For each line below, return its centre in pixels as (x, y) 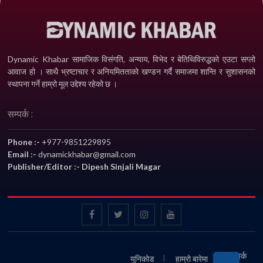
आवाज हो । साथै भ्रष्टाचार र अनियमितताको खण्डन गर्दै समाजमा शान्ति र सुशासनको (131, 72)
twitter (134, 214)
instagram (166, 214)
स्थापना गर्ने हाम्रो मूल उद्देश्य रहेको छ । (63, 84)
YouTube (192, 214)
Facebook (112, 214)
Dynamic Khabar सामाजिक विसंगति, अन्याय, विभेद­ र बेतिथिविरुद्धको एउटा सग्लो (131, 59)
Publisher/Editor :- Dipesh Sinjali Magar (85, 167)
